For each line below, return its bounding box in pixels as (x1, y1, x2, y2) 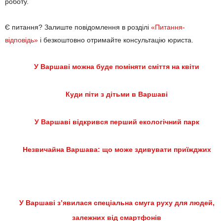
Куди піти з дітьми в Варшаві (66, 90, 168, 99)
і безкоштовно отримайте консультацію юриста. (38, 36, 193, 44)
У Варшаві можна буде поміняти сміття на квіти (34, 63, 200, 71)
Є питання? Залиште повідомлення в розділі (5, 23, 151, 32)
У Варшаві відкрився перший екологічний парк (34, 118, 199, 126)
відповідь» (5, 36, 38, 44)
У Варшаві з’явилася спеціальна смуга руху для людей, (19, 199, 215, 207)
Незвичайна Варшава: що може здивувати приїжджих (22, 146, 211, 154)
